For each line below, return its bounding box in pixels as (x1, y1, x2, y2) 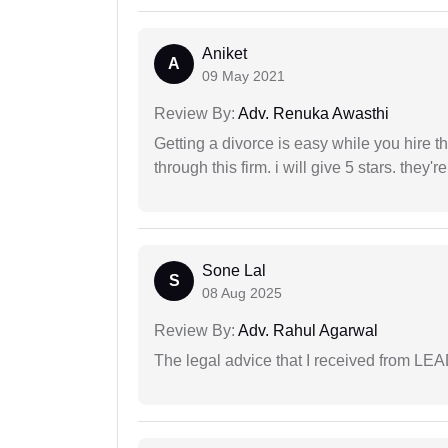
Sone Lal (202, 262, 266, 280)
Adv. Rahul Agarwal (235, 322, 378, 340)
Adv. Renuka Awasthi (235, 105, 389, 123)
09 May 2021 (202, 68, 285, 85)
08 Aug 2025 (202, 285, 282, 302)
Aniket (202, 45, 247, 63)
